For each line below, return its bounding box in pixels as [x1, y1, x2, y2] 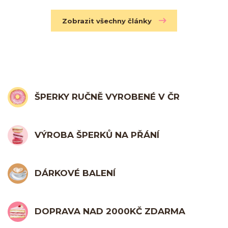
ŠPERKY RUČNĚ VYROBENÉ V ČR [35, 92, 180, 102]
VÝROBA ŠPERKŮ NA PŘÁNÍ [35, 130, 160, 140]
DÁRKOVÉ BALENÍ [35, 168, 116, 179]
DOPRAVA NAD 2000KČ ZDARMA [35, 206, 186, 217]
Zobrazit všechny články [62, 16, 152, 25]
